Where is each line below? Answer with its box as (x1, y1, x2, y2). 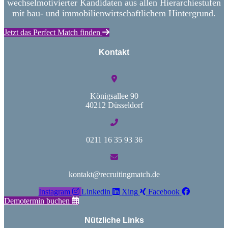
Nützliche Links (84, 215, 144, 224)
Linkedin (81, 187, 110, 196)
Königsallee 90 (90, 91, 138, 100)
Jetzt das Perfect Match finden (4, 28, 102, 37)
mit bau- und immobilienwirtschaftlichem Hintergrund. (12, 8, 216, 19)
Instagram (38, 187, 70, 196)
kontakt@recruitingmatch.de (68, 169, 160, 179)
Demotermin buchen (4, 196, 72, 205)
